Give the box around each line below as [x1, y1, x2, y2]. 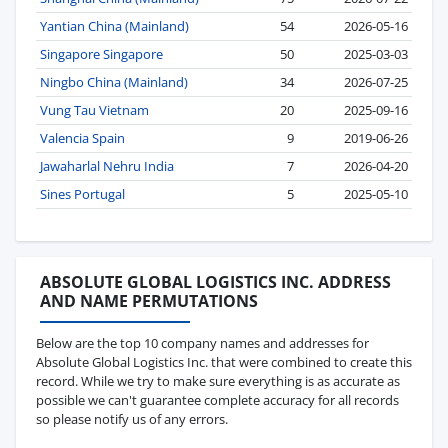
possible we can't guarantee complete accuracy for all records [36, 390, 399, 409]
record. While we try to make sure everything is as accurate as [36, 371, 400, 390]
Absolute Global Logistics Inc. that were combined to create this [36, 352, 412, 371]
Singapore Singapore [40, 44, 163, 63]
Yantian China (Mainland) [40, 16, 189, 35]
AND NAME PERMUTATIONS [40, 289, 258, 312]
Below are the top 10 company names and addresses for [36, 333, 369, 352]
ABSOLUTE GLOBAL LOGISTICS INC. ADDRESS [40, 270, 391, 293]
